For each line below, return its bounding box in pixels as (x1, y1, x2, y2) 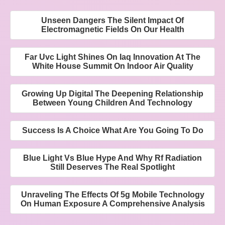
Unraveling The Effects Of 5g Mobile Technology (21, 190, 204, 199)
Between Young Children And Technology (33, 98, 192, 107)
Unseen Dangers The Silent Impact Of (41, 16, 184, 25)
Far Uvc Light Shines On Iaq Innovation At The (25, 53, 200, 62)
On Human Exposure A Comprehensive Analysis (20, 199, 205, 208)
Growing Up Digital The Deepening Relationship (22, 89, 203, 98)
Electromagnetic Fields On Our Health (41, 25, 184, 34)
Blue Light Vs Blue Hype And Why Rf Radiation (23, 154, 202, 163)
